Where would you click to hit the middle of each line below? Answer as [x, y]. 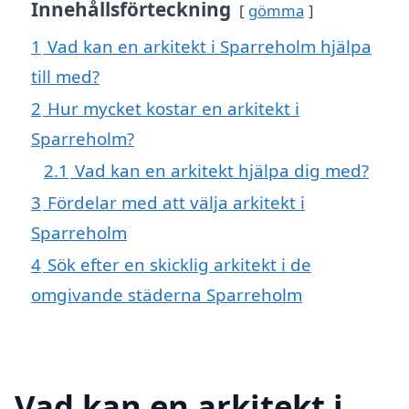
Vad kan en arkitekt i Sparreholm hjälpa [210, 47]
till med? [65, 77]
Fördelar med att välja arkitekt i [176, 203]
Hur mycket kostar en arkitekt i [173, 109]
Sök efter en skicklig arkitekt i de [179, 265]
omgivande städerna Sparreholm [167, 295]
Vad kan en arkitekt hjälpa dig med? [222, 171]
